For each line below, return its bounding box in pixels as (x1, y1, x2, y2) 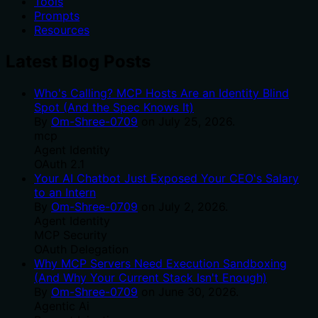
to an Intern (34, 185, 96, 199)
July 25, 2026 (158, 114, 232, 128)
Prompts (34, 9, 79, 23)
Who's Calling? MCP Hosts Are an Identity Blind (34, 85, 289, 100)
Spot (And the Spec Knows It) (34, 99, 194, 114)
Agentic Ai (34, 298, 89, 313)
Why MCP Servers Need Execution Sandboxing (34, 256, 287, 270)
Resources (34, 23, 89, 37)
